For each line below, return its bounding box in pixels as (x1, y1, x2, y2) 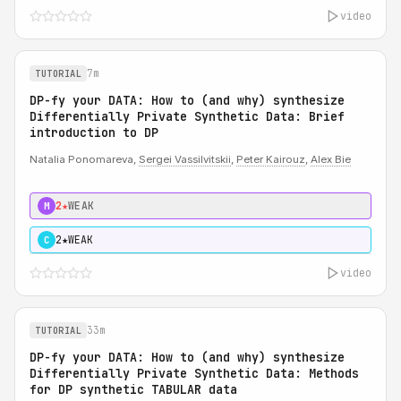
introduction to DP (30, 124, 158, 141)
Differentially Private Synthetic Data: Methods (30, 365, 359, 381)
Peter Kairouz (236, 153, 305, 166)
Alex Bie (311, 153, 351, 166)
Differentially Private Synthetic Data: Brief (30, 108, 345, 124)
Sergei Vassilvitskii (139, 153, 231, 166)
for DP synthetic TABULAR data (30, 381, 237, 397)
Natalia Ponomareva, (30, 153, 139, 166)
